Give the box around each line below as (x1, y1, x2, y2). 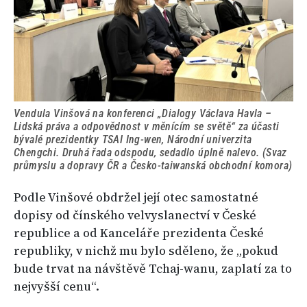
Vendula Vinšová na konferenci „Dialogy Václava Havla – (14, 107, 272, 121)
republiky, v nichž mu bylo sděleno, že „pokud (14, 243, 278, 260)
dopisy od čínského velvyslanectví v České (14, 207, 256, 224)
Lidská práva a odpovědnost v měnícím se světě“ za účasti (14, 120, 280, 134)
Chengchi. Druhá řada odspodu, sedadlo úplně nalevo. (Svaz (14, 146, 287, 160)
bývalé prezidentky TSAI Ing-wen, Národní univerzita (14, 133, 252, 147)
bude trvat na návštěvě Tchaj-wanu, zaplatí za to (14, 260, 292, 278)
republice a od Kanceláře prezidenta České (14, 225, 264, 242)
